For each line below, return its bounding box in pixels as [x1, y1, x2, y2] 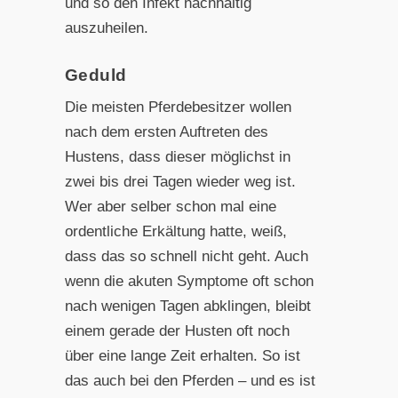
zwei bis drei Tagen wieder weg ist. [64, 173, 296, 191]
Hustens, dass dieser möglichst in [64, 148, 291, 166]
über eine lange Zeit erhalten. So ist [64, 347, 300, 365]
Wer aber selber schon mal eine [64, 198, 276, 216]
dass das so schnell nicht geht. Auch [64, 248, 308, 266]
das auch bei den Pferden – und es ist [64, 372, 315, 390]
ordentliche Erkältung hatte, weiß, [64, 223, 287, 241]
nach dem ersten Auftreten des [64, 123, 268, 141]
